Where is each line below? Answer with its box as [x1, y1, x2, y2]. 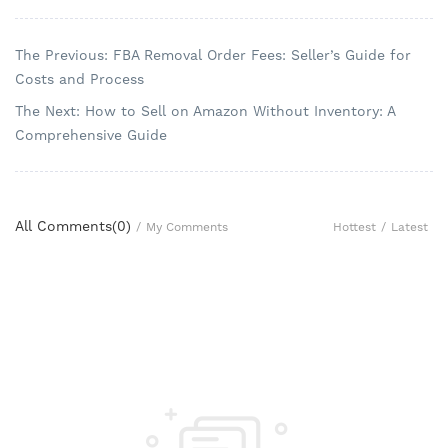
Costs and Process [15, 71, 144, 88]
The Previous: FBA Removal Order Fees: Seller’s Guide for [15, 47, 411, 64]
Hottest [333, 219, 376, 234]
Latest [391, 219, 428, 234]
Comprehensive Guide [15, 127, 167, 144]
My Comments [146, 220, 228, 235]
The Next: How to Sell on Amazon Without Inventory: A [15, 103, 395, 120]
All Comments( [15, 218, 117, 235]
